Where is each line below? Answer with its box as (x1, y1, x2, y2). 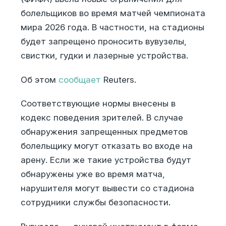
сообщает (58, 74, 101, 85)
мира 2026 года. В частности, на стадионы (20, 22, 204, 33)
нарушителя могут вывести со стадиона (20, 183, 194, 194)
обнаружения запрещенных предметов (20, 127, 188, 137)
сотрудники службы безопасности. (20, 197, 171, 208)
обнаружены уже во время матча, (20, 169, 165, 180)
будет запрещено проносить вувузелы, (20, 36, 187, 47)
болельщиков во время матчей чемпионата (20, 8, 205, 19)
